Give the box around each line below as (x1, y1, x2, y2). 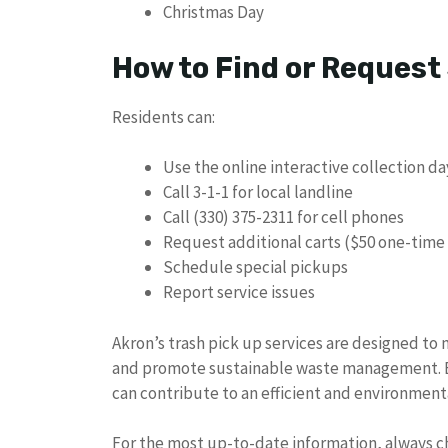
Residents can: (112, 105, 215, 128)
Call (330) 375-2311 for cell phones (163, 206, 404, 229)
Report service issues (163, 281, 315, 304)
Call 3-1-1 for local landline (163, 181, 353, 204)
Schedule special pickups (163, 256, 348, 279)
